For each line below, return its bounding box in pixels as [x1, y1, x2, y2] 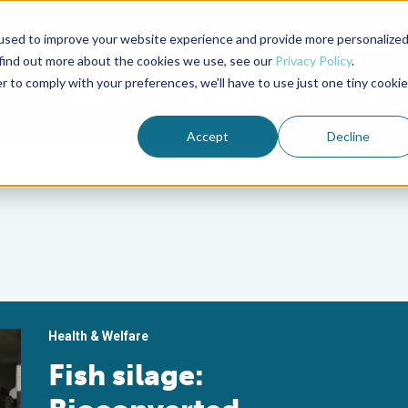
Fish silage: [48, 358, 205, 393]
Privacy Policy [274, 52, 352, 68]
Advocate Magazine [135, 37, 256, 54]
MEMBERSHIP [187, 83, 316, 107]
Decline [326, 127, 370, 144]
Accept [187, 127, 229, 144]
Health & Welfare [48, 329, 149, 343]
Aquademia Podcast [274, 37, 399, 54]
